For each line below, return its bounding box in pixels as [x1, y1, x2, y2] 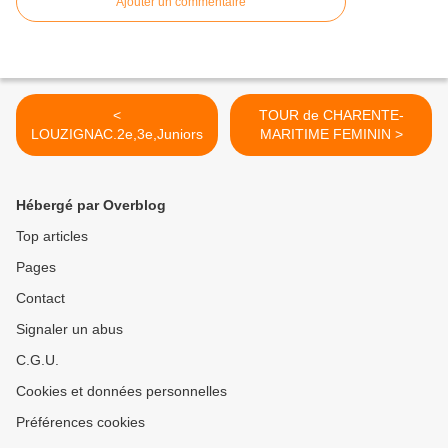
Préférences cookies [16, 414, 145, 431]
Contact [16, 290, 65, 307]
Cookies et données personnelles [16, 383, 227, 400]
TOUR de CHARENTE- [258, 107, 303, 124]
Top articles [16, 228, 88, 245]
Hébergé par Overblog [16, 197, 166, 214]
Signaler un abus [16, 321, 123, 338]
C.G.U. [16, 352, 59, 369]
